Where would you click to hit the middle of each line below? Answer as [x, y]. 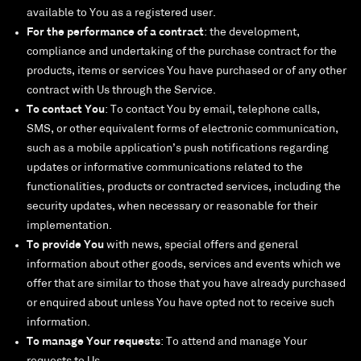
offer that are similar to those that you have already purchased [186, 284]
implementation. [69, 226]
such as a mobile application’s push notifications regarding [178, 149]
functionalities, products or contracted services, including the [184, 188]
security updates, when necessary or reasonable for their [172, 207]
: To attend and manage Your [234, 342]
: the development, [252, 33]
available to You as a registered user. [121, 14]
